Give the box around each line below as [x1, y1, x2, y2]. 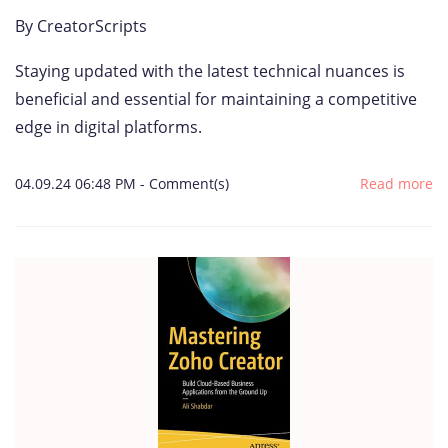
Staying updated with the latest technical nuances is [15, 60, 405, 82]
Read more [360, 174, 433, 193]
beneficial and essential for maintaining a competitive [15, 88, 417, 110]
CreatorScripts [37, 15, 147, 37]
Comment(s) [149, 174, 229, 193]
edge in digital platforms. [15, 116, 202, 138]
